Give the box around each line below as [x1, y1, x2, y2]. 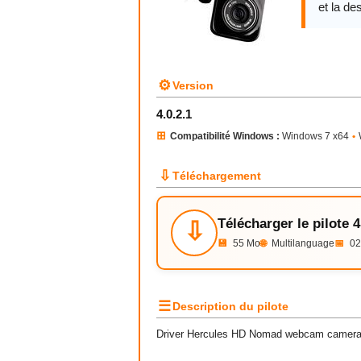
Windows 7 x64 [280, 131, 349, 142]
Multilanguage [269, 238, 334, 249]
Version [172, 79, 214, 92]
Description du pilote [172, 300, 288, 313]
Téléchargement [172, 169, 261, 182]
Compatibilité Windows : [170, 131, 280, 142]
